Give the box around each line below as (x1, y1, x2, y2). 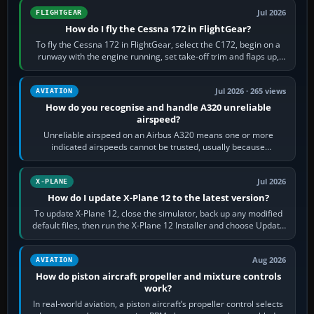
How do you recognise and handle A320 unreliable (45, 100, 271, 114)
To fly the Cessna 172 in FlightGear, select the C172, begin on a (36, 38, 281, 50)
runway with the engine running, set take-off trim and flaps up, (37, 50, 279, 62)
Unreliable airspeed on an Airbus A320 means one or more (43, 128, 273, 141)
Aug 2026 (252, 254, 287, 265)
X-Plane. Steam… (125, 231, 191, 243)
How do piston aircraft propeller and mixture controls (35, 269, 281, 282)
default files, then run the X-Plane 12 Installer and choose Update (32, 219, 285, 231)
